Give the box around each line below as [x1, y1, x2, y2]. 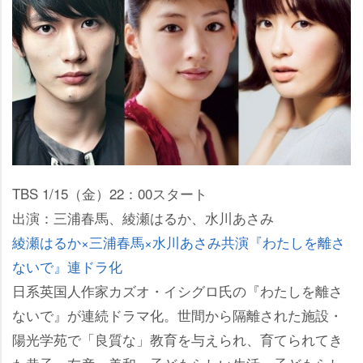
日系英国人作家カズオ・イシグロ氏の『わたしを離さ [12, 280, 343, 301]
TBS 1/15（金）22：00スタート [12, 183, 207, 203]
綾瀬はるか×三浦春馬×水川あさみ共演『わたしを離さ [12, 232, 345, 252]
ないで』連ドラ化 [12, 256, 122, 276]
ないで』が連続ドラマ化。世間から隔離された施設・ [12, 305, 343, 325]
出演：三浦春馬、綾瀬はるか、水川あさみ [12, 207, 274, 228]
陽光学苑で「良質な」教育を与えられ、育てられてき [12, 329, 343, 349]
